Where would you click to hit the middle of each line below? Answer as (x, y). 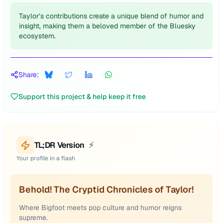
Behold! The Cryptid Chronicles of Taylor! (106, 189)
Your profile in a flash (46, 158)
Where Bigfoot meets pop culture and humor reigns (100, 208)
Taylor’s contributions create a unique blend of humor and (111, 16)
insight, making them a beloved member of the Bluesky (107, 26)
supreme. (33, 218)
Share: (29, 75)
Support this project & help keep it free (82, 97)
